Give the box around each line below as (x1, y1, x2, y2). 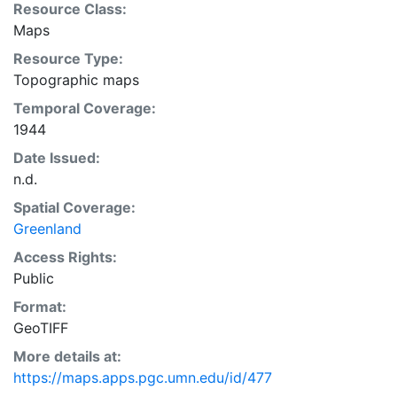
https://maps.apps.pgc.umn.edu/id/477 (13, 369, 272, 386)
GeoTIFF (13, 319, 68, 337)
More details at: (13, 347, 121, 365)
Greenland (13, 220, 82, 237)
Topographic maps (13, 71, 139, 89)
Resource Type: (13, 50, 123, 67)
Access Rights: (13, 248, 117, 266)
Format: (13, 298, 66, 315)
